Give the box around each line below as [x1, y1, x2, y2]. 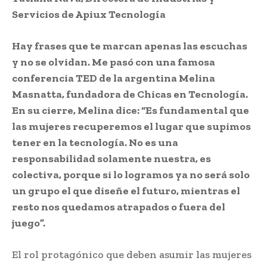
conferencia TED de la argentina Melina [12, 71, 215, 85]
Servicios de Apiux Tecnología [12, 7, 166, 21]
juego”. [12, 216, 45, 229]
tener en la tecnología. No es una [12, 135, 178, 149]
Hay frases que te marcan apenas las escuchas [12, 39, 247, 52]
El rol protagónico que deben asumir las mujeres [12, 247, 252, 261]
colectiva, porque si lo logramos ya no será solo [12, 167, 250, 181]
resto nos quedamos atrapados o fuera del [12, 200, 225, 213]
